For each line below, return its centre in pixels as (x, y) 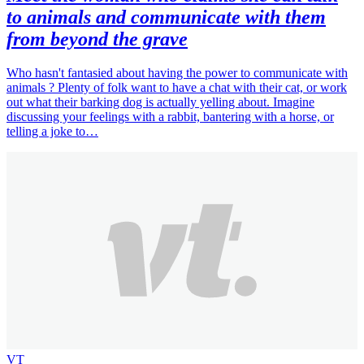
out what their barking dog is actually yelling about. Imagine (160, 102)
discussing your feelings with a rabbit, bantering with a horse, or (170, 117)
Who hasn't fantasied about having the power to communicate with (177, 73)
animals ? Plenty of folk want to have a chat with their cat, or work (177, 88)
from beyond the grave (97, 39)
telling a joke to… (52, 132)
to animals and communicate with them (166, 17)
